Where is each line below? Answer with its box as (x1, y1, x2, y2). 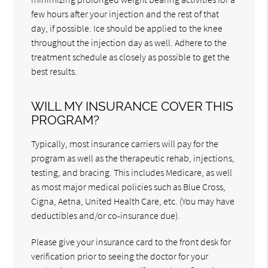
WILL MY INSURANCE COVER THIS (31, 99, 234, 114)
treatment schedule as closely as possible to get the (31, 51, 230, 63)
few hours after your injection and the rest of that (31, 8, 220, 20)
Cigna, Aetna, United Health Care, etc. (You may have (31, 195, 235, 208)
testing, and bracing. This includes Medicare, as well (31, 166, 233, 179)
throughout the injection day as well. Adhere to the (31, 36, 227, 49)
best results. (31, 65, 78, 78)
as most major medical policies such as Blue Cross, (31, 181, 226, 193)
